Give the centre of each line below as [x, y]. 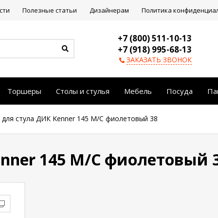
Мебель [138, 91]
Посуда [180, 91]
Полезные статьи [50, 10]
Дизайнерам [109, 10]
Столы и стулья [83, 91]
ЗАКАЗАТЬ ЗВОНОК [159, 60]
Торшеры [24, 91]
